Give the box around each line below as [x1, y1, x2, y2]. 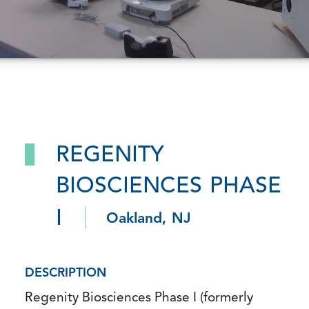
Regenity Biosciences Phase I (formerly [25, 292, 253, 306]
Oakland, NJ [106, 212, 191, 227]
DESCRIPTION [25, 267, 106, 281]
